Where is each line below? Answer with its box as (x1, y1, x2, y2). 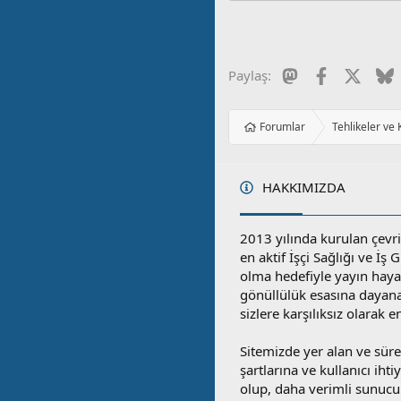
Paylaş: (228, 66, 271, 85)
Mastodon (297, 64, 361, 83)
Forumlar (260, 119, 306, 135)
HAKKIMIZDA (259, 178, 346, 197)
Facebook (328, 64, 388, 83)
